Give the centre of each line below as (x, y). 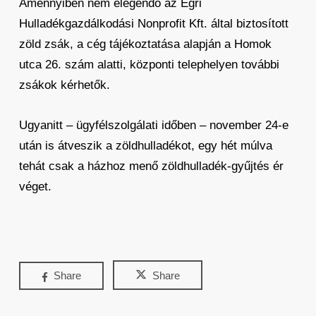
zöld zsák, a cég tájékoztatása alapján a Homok (145, 44)
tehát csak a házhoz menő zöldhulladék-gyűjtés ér (151, 166)
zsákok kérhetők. (64, 85)
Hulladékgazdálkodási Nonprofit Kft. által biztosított (153, 24)
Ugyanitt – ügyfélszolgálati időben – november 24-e (153, 125)
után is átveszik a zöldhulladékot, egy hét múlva (145, 146)
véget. (35, 187)
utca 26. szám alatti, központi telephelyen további (149, 65)
